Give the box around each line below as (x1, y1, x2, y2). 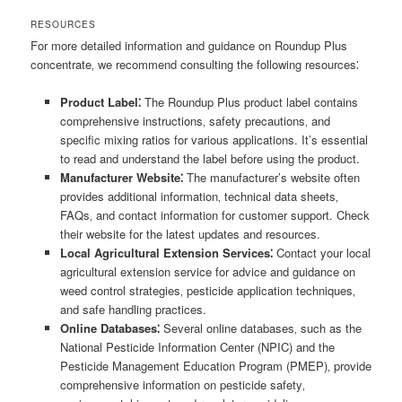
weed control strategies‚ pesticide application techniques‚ (59, 281, 355, 299)
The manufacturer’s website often (182, 168, 360, 186)
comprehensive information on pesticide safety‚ (59, 375, 305, 393)
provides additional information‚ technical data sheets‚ (59, 187, 338, 205)
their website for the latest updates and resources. (59, 224, 320, 242)
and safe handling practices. (59, 300, 206, 318)
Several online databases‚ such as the (159, 319, 362, 336)
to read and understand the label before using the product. (59, 149, 360, 167)
